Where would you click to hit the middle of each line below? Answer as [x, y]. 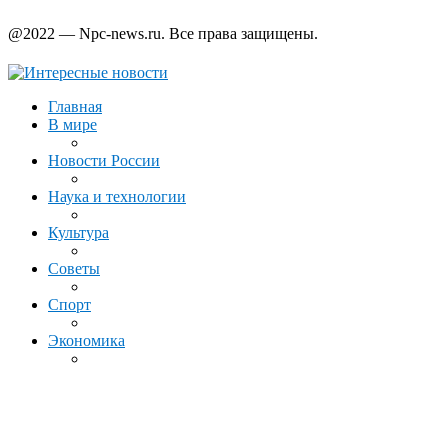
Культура [78, 232]
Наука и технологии [117, 196]
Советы [74, 268]
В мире [72, 124]
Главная [75, 106]
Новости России [104, 160]
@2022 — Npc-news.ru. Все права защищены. [165, 33]
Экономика [86, 340]
